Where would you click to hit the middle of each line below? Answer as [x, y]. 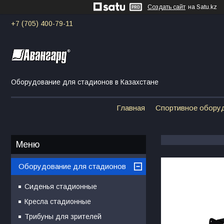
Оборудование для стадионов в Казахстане [85, 82]
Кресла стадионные [58, 201]
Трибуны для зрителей [63, 216]
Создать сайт [166, 7]
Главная [131, 107]
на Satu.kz [202, 7]
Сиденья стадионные [61, 186]
